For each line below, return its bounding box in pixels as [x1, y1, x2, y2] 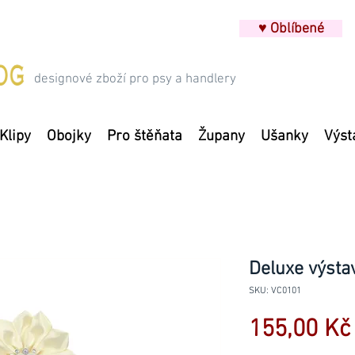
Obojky [47, 128, 91, 146]
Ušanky [261, 128, 308, 146]
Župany [198, 128, 245, 146]
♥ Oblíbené [258, 21, 324, 37]
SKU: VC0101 [249, 285, 301, 296]
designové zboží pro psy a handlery [34, 71, 236, 87]
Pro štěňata [107, 128, 182, 146]
